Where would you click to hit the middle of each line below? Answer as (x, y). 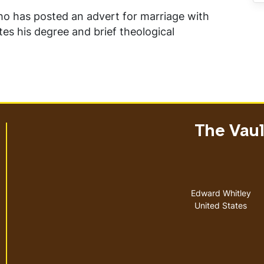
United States (221, 205)
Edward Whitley (221, 193)
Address (240, 189)
